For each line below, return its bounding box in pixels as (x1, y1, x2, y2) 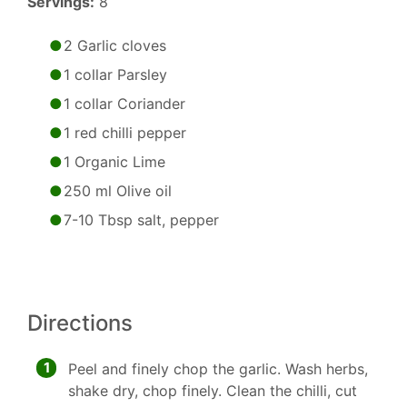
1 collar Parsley (64, 65, 167, 84)
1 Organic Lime (64, 153, 165, 171)
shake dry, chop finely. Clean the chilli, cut (68, 382, 357, 400)
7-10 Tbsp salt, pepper (64, 211, 219, 229)
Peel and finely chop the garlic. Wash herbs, (68, 360, 368, 378)
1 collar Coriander (64, 94, 185, 113)
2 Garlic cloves (64, 36, 166, 55)
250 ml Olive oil (64, 182, 172, 200)
